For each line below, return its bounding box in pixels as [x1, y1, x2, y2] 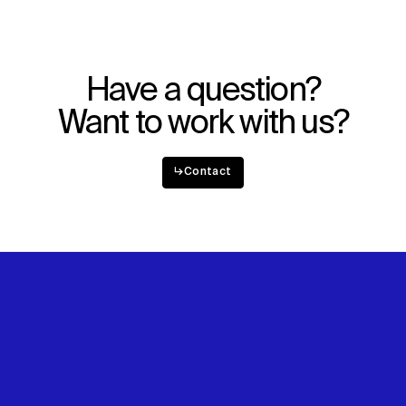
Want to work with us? [57, 107, 349, 140]
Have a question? [85, 74, 321, 108]
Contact [183, 167, 232, 179]
